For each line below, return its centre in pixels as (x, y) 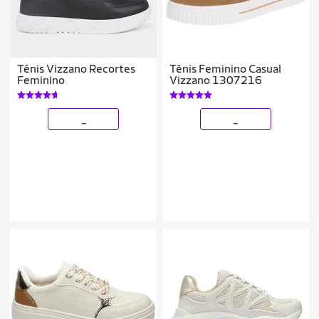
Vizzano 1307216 (216, 80)
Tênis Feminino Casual (226, 69)
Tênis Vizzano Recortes (77, 69)
